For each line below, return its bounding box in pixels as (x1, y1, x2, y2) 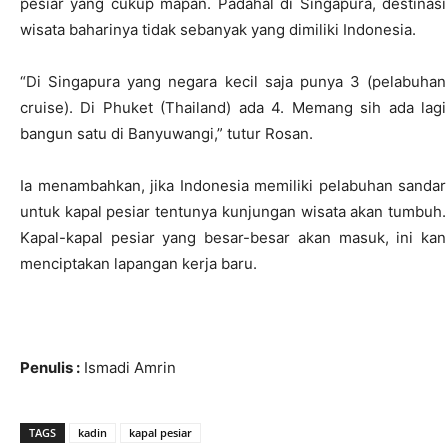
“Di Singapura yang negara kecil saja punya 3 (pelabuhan (20, 72, 446, 91)
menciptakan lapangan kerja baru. (20, 254, 257, 273)
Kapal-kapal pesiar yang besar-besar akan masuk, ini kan (20, 228, 446, 247)
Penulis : (20, 358, 80, 377)
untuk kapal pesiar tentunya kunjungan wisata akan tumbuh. (20, 202, 446, 221)
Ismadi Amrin (80, 358, 176, 377)
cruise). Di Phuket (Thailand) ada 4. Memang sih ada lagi (20, 98, 446, 117)
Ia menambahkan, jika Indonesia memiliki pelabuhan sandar (20, 176, 446, 195)
